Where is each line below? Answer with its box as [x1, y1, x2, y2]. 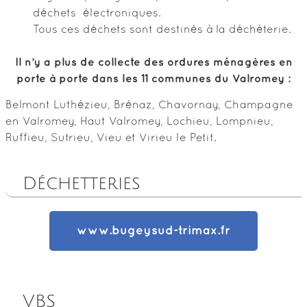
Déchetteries [23, 174, 140, 194]
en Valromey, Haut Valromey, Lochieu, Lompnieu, [5, 117, 273, 127]
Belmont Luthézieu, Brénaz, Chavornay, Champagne [5, 101, 293, 111]
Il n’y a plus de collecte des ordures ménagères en [14, 58, 293, 68]
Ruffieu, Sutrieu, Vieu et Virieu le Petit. [5, 134, 217, 144]
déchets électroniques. [33, 9, 161, 19]
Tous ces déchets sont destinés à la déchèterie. [33, 25, 291, 35]
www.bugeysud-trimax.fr [77, 225, 230, 237]
